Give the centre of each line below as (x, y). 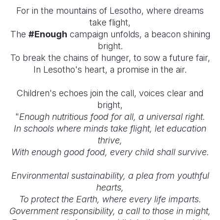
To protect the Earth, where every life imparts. (110, 199)
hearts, (110, 187)
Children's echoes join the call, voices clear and (110, 93)
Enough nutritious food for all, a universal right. (112, 117)
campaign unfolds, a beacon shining (138, 34)
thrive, (110, 140)
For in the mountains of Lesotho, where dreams (110, 11)
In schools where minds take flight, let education (110, 128)
